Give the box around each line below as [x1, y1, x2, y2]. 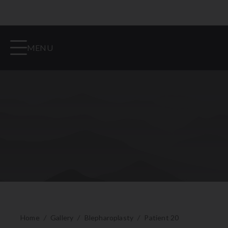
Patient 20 [144, 213, 179, 222]
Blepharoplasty [84, 213, 134, 222]
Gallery [50, 213, 74, 222]
